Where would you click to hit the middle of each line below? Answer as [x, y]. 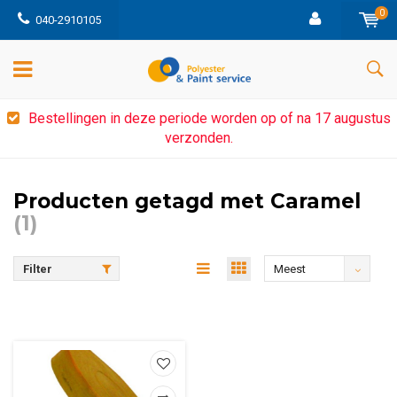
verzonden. [198, 138]
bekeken [296, 295]
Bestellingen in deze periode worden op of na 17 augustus [209, 118]
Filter [38, 269]
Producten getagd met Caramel [187, 201]
